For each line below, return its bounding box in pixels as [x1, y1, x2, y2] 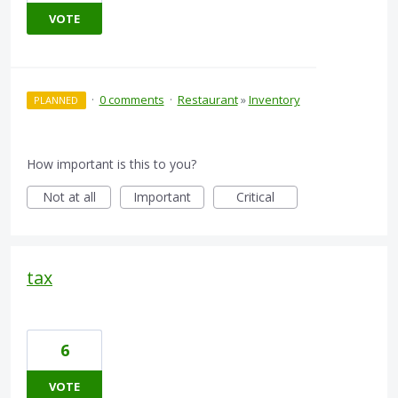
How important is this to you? [27, 155, 196, 173]
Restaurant [177, 92, 238, 108]
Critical [236, 188, 275, 206]
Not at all [42, 188, 96, 206]
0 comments [99, 92, 164, 108]
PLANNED [34, 93, 79, 107]
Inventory [248, 92, 300, 108]
